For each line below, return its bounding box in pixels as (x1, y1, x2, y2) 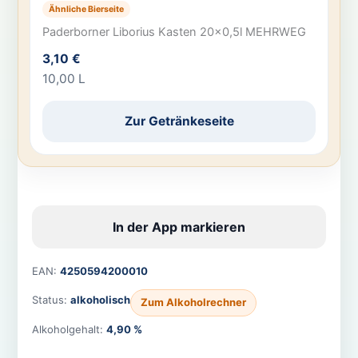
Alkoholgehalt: (31, 322, 106, 336)
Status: (31, 293, 70, 307)
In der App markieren (113, 218, 245, 235)
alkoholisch (70, 293, 130, 307)
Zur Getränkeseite (124, 113, 234, 129)
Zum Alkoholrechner (140, 296, 246, 309)
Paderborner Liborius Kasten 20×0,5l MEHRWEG (42, 25, 307, 40)
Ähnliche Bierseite (49, 3, 125, 14)
